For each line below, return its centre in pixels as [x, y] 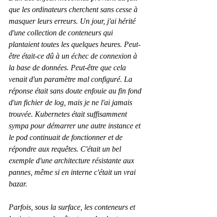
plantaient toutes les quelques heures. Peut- [75, 45]
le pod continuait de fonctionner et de [67, 138]
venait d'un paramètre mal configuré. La [71, 79]
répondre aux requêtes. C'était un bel [66, 149]
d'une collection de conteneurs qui [62, 33]
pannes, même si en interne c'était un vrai [73, 172]
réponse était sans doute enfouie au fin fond [76, 91]
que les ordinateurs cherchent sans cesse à [74, 10]
